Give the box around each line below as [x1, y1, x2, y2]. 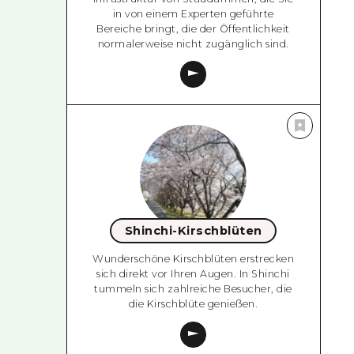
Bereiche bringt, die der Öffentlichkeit [96, 22, 290, 35]
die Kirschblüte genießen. [128, 298, 258, 311]
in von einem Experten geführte [112, 7, 274, 20]
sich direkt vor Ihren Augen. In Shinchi [96, 268, 290, 281]
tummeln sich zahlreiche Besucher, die [94, 283, 292, 296]
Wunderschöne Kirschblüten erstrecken [92, 253, 295, 265]
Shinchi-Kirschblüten [124, 223, 262, 238]
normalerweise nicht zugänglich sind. [97, 37, 289, 50]
